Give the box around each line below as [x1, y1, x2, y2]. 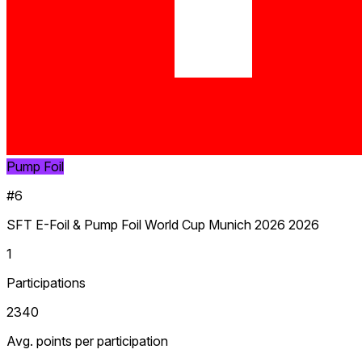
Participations [6, 274, 86, 291]
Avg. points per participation [6, 332, 168, 349]
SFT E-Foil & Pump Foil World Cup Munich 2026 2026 [6, 216, 319, 233]
